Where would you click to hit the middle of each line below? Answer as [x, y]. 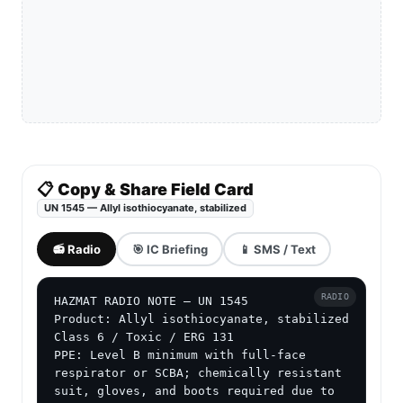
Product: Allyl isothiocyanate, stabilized [201, 319]
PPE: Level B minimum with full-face [180, 355]
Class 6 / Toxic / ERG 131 [144, 337]
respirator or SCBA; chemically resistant [198, 373]
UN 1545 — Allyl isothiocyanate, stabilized [146, 208]
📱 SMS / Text [277, 249]
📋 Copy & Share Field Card [145, 190]
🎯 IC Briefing [170, 249]
